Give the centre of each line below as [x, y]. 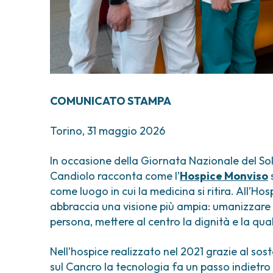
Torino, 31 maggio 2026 [108, 131]
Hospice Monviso [224, 176]
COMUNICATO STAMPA [111, 101]
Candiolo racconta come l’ [115, 176]
